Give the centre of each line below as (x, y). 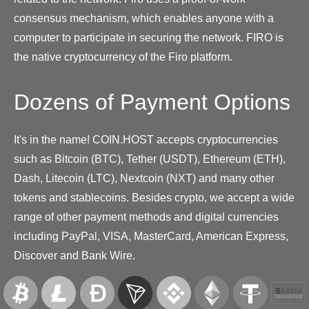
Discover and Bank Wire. (74, 255)
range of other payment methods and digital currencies (146, 217)
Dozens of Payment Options (152, 102)
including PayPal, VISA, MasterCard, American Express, (151, 236)
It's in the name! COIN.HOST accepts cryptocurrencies (146, 139)
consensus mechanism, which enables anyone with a (144, 18)
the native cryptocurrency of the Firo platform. (123, 57)
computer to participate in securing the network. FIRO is (149, 37)
